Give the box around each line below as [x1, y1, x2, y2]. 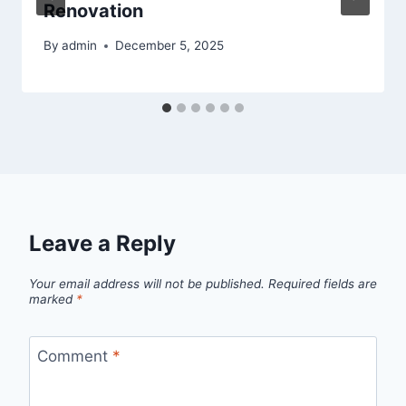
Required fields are [268, 275, 377, 291]
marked [29, 291, 76, 306]
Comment [36, 346, 112, 365]
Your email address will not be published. [29, 275, 265, 291]
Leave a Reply [29, 230, 176, 257]
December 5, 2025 [115, 38, 225, 53]
